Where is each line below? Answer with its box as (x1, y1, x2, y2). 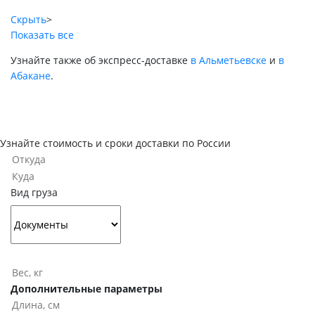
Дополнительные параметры (11, 282, 162, 295)
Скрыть (11, 13, 46, 27)
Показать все (11, 28, 74, 42)
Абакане (11, 69, 51, 83)
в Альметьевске (191, 53, 266, 67)
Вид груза (11, 186, 58, 199)
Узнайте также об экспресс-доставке (11, 53, 191, 67)
